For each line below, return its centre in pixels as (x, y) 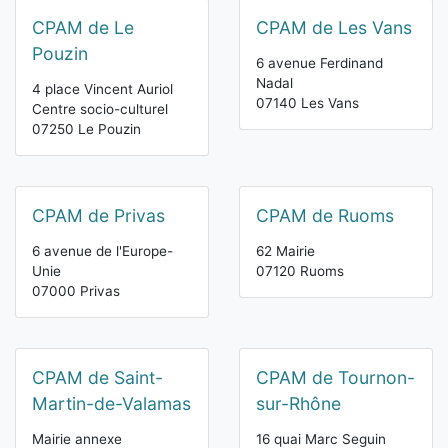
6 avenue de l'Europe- (102, 251)
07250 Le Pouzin (86, 129)
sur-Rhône (298, 404)
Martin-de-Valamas (111, 404)
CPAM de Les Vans (334, 28)
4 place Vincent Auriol (102, 89)
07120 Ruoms (300, 271)
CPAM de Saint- (97, 378)
